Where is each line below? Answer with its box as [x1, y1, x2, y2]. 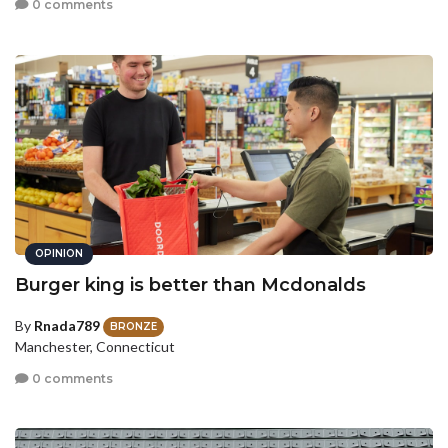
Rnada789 [34, 316, 100, 334]
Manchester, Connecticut [15, 338, 175, 356]
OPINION [35, 246, 83, 260]
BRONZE [110, 320, 157, 334]
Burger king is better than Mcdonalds [15, 273, 366, 296]
